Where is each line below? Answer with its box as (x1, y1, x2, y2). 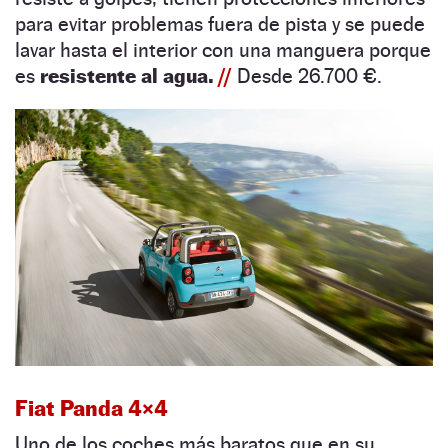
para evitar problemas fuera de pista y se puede (15, 11, 425, 36)
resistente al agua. (40, 63, 218, 88)
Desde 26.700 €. (237, 63, 382, 88)
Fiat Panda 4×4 (15, 395, 168, 422)
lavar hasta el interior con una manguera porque (15, 37, 431, 62)
